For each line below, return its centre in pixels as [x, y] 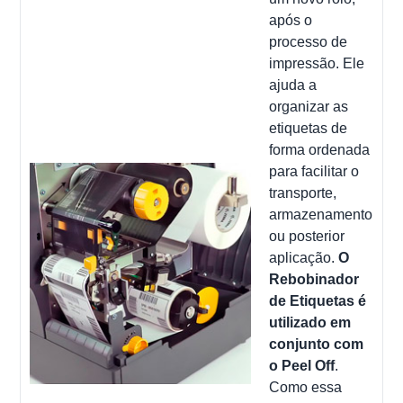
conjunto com [317, 344]
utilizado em [310, 322]
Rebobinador [314, 279]
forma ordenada [320, 149]
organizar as [309, 106]
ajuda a [293, 85]
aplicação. [302, 257]
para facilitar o [314, 171]
